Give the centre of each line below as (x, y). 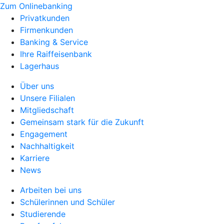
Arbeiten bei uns (51, 190)
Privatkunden (45, 18)
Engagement (44, 134)
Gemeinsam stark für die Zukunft (82, 122)
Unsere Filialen (47, 98)
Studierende (43, 214)
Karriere (35, 158)
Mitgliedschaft (47, 110)
